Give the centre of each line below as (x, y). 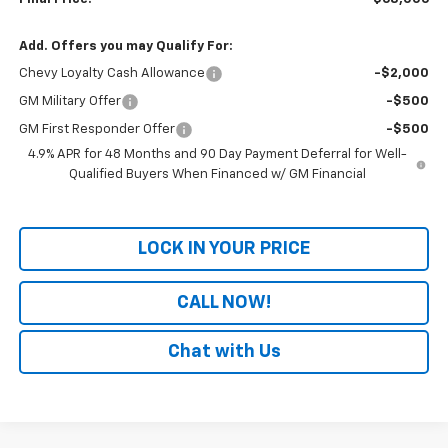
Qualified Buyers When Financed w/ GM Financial (217, 174)
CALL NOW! (224, 302)
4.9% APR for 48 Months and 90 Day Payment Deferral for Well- (217, 154)
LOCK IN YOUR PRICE (224, 248)
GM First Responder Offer (96, 129)
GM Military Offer (69, 101)
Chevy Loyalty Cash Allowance (111, 73)
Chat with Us (224, 351)
